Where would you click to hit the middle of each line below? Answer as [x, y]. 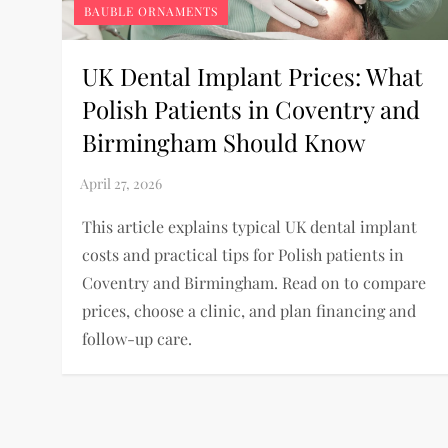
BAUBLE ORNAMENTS [151, 10]
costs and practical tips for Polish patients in [243, 254]
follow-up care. [137, 338]
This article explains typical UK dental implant [250, 226]
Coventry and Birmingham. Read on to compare [254, 282]
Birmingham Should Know [224, 141]
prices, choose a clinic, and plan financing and [249, 310]
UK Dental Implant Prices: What [253, 75]
